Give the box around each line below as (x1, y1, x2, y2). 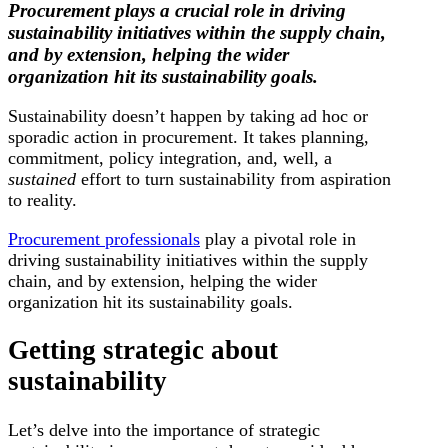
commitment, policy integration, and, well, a (8, 148, 332, 168)
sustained (8, 169, 81, 189)
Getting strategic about (8, 335, 278, 366)
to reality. (8, 190, 77, 210)
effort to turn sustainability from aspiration (81, 169, 391, 189)
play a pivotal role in (200, 229, 356, 249)
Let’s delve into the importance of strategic (8, 419, 320, 440)
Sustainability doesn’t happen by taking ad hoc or (8, 106, 368, 126)
